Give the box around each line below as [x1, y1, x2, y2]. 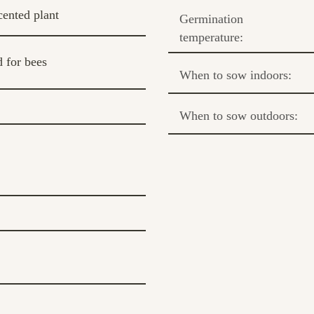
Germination [179, 11, 243, 26]
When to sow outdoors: [179, 108, 298, 123]
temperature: [179, 29, 243, 44]
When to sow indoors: [179, 67, 292, 82]
